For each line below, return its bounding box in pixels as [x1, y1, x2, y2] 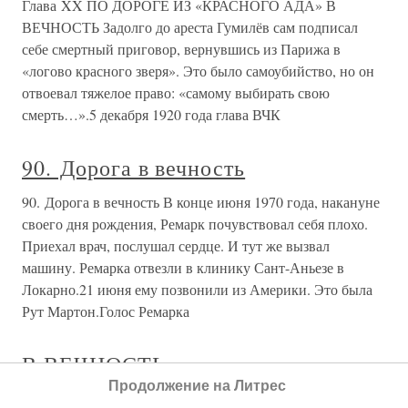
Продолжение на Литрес [107, 377, 286, 393]
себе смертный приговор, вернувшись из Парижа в [22, 39, 341, 59]
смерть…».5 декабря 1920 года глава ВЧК [22, 105, 280, 125]
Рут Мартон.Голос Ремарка [22, 301, 189, 321]
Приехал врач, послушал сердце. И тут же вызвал [22, 236, 330, 256]
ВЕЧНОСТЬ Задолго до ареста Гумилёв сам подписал [22, 17, 358, 37]
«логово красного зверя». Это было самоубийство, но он [22, 61, 374, 81]
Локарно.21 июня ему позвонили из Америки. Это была [22, 280, 372, 300]
